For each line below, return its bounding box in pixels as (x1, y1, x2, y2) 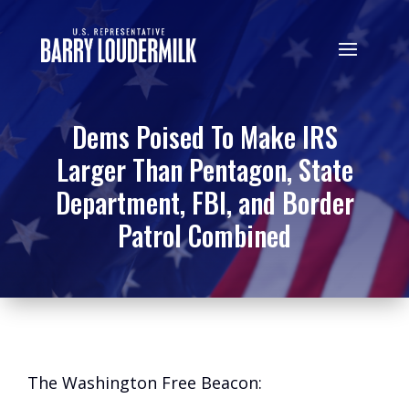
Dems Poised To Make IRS (71, 116, 338, 157)
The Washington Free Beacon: (27, 372, 262, 393)
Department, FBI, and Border (55, 182, 354, 223)
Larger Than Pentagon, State (56, 149, 353, 190)
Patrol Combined (118, 215, 291, 256)
